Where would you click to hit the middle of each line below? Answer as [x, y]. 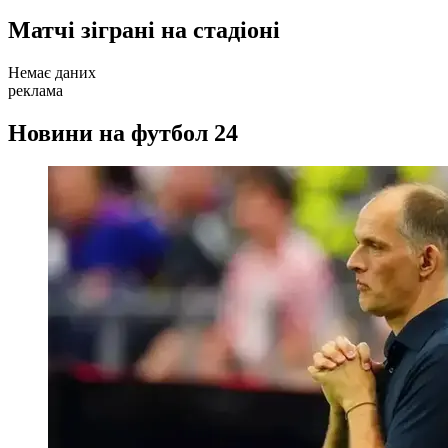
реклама [35, 90]
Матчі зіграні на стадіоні [144, 29]
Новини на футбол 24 [123, 132]
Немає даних [52, 72]
